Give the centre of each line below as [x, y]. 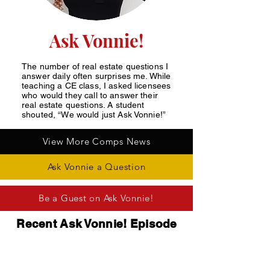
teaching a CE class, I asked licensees [96, 85]
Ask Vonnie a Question [96, 167]
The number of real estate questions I [95, 66]
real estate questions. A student [83, 105]
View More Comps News [96, 142]
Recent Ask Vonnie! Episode [97, 223]
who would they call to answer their [90, 95]
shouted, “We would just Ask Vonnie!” [94, 114]
